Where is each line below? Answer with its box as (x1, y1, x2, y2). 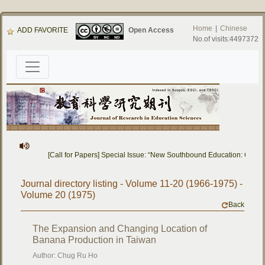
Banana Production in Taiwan (33, 235, 157, 245)
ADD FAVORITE (17, 26, 69, 35)
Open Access (128, 26, 174, 35)
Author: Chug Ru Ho (33, 251, 98, 260)
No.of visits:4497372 (192, 35, 258, 43)
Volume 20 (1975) (21, 190, 96, 200)
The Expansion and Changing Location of (33, 224, 208, 234)
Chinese (219, 24, 247, 33)
